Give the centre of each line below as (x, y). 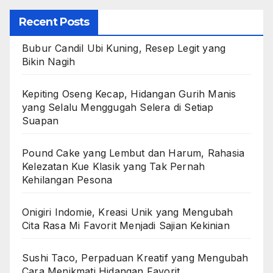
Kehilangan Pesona (67, 179)
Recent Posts (54, 22)
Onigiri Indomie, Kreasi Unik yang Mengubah (128, 212)
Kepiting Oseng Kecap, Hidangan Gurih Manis (129, 94)
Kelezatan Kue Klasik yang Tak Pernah (114, 166)
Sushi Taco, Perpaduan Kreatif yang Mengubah (135, 257)
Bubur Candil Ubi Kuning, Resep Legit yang (124, 48)
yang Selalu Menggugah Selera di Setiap (118, 107)
